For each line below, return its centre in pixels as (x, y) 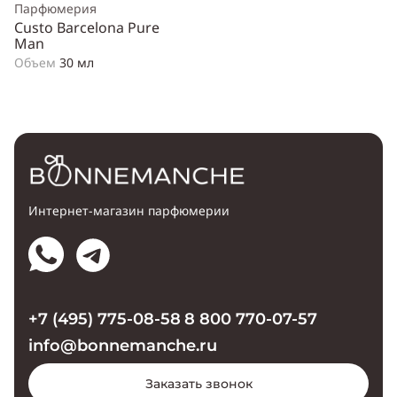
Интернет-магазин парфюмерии (129, 210)
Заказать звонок (198, 384)
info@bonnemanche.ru (123, 346)
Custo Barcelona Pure (87, 28)
